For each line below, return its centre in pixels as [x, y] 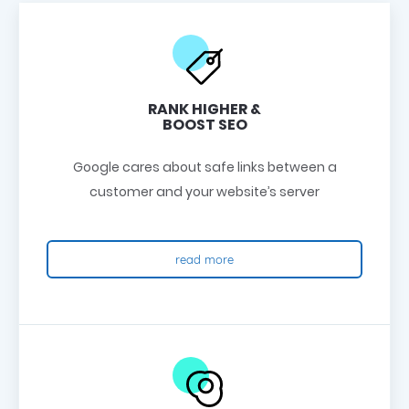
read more [204, 260]
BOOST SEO [204, 125]
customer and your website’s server [204, 192]
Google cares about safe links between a [204, 168]
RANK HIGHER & [204, 110]
